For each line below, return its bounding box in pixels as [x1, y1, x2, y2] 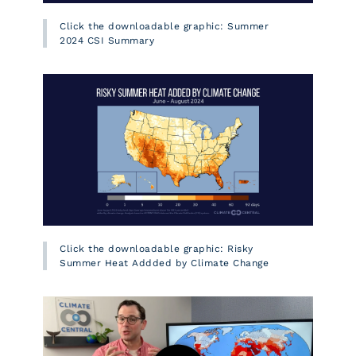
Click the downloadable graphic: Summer [60, 20, 269, 32]
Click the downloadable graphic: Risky [60, 242, 253, 254]
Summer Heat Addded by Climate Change [60, 257, 269, 269]
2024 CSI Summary [60, 34, 154, 46]
